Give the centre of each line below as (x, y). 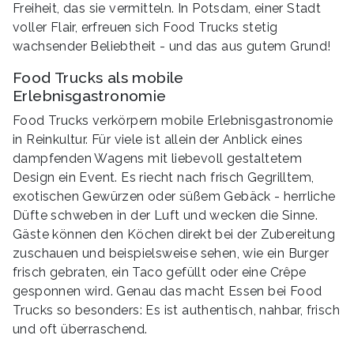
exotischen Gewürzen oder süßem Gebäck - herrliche (174, 196)
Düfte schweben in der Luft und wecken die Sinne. (166, 215)
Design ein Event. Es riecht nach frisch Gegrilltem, (164, 177)
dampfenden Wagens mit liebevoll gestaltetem (158, 158)
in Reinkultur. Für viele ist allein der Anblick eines (158, 139)
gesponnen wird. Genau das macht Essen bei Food (168, 291)
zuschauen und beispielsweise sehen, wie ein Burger (171, 253)
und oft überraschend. (80, 329)
